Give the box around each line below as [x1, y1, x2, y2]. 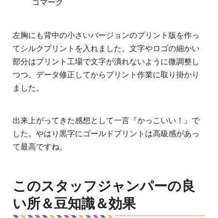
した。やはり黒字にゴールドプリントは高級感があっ [13, 129, 200, 138]
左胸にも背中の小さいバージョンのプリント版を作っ [13, 31, 200, 40]
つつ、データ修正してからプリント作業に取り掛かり [13, 71, 200, 79]
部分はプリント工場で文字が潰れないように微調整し [13, 57, 200, 66]
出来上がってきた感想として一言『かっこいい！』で [13, 116, 200, 125]
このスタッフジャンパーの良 [13, 179, 195, 194]
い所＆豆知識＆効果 [13, 196, 136, 212]
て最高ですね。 [13, 143, 67, 151]
